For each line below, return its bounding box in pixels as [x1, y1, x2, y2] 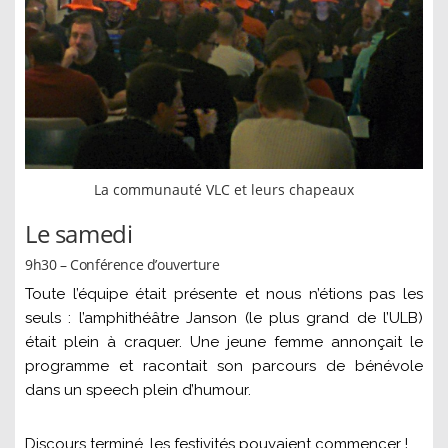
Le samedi [25, 217, 133, 251]
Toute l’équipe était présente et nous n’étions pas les [25, 285, 423, 304]
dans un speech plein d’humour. [25, 381, 251, 400]
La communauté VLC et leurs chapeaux [94, 180, 354, 200]
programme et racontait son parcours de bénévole [25, 357, 423, 376]
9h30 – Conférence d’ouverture [25, 255, 220, 275]
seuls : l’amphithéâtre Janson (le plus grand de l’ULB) [25, 309, 423, 328]
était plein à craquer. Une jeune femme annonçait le [25, 333, 423, 352]
